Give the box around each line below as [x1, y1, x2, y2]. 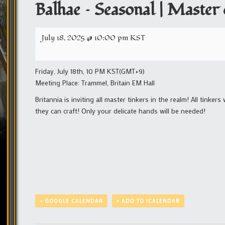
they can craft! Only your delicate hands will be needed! [35, 106, 205, 116]
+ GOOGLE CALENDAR [40, 197, 103, 204]
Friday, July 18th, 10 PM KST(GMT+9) [35, 66, 145, 76]
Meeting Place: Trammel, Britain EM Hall [35, 78, 155, 87]
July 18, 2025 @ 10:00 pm [42, 33, 128, 43]
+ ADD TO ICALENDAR [117, 197, 180, 204]
